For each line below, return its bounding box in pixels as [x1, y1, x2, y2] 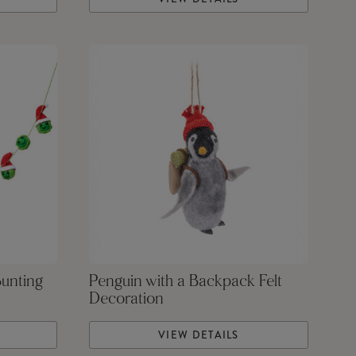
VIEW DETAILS [158, 327, 239, 343]
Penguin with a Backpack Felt [88, 274, 282, 291]
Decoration [88, 292, 164, 308]
